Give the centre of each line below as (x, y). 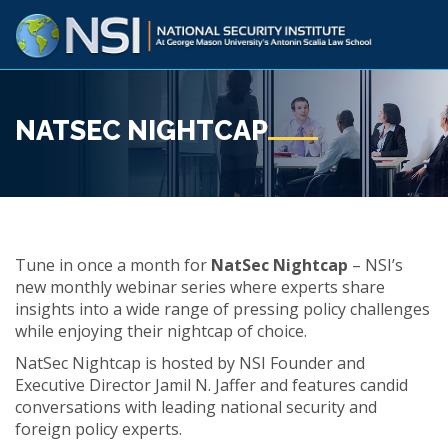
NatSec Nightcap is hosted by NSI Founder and (190, 363)
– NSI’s (375, 265)
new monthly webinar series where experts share (200, 287)
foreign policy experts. (98, 429)
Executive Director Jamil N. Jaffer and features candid (211, 385)
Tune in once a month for (113, 265)
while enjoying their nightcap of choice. (161, 331)
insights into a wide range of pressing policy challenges (222, 309)
